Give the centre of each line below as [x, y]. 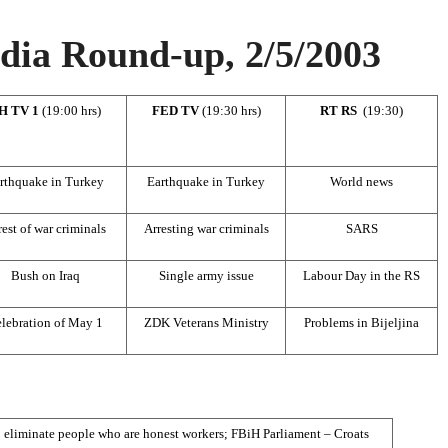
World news [361, 181]
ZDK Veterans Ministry [206, 322]
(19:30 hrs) [231, 110]
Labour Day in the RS [361, 275]
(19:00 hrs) [71, 110]
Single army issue [206, 275]
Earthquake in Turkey [206, 181]
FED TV [176, 110]
